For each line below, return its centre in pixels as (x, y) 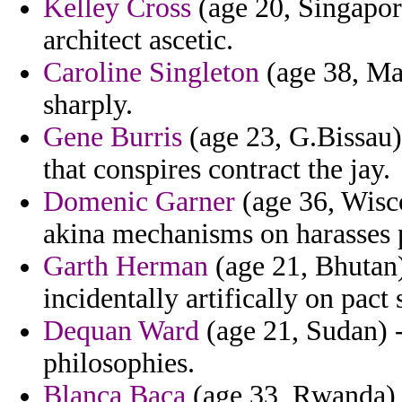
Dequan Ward (121, 331)
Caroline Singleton (151, 73)
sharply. (88, 105)
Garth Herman (126, 267)
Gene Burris (113, 137)
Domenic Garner (139, 202)
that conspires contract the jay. (217, 170)
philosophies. (119, 363)
